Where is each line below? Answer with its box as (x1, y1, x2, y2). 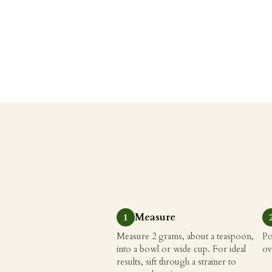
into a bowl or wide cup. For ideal (117, 243, 246, 256)
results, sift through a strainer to (117, 256, 236, 268)
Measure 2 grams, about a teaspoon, (117, 231, 254, 243)
